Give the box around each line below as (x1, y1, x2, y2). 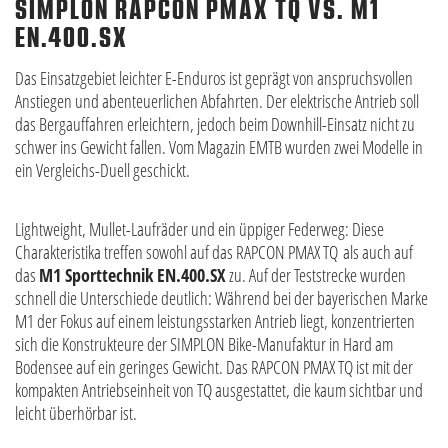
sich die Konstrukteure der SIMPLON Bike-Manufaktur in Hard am (15, 331, 393, 356)
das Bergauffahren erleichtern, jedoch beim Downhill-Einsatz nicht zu (15, 111, 415, 136)
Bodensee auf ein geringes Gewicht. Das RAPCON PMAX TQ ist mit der (15, 354, 413, 379)
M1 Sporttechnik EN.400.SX (39, 262, 226, 287)
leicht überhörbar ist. (15, 400, 137, 425)
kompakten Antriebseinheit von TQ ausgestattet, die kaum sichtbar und (15, 377, 423, 402)
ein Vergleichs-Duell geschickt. (15, 157, 190, 182)
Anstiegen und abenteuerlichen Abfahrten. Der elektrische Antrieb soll (15, 88, 419, 113)
